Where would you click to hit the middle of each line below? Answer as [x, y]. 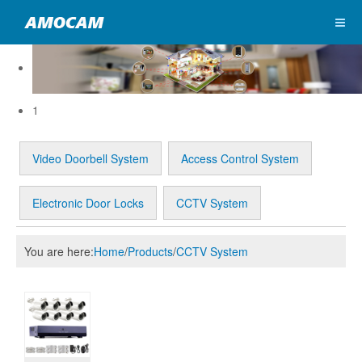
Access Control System [240, 159]
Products [150, 251]
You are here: [59, 251]
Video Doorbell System [91, 159]
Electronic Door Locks [88, 202]
